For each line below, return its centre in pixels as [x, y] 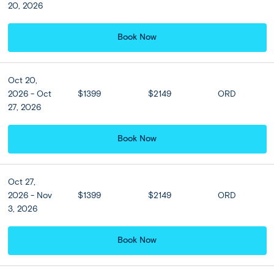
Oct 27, [21, 182]
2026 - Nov [30, 195]
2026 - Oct [29, 94]
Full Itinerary [62, 164]
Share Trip [139, 202]
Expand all [76, 244]
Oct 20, [22, 80]
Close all [198, 244]
